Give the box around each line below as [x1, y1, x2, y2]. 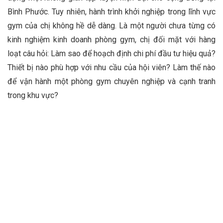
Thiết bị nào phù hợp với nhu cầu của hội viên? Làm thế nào [7, 63, 216, 73]
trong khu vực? [7, 91, 58, 101]
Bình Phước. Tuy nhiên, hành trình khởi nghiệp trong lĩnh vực [7, 7, 216, 17]
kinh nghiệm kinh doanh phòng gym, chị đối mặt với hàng [7, 35, 216, 45]
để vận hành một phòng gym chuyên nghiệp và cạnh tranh [7, 77, 216, 87]
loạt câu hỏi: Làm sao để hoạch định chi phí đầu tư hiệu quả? [7, 49, 216, 59]
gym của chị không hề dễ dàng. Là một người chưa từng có [7, 21, 216, 31]
